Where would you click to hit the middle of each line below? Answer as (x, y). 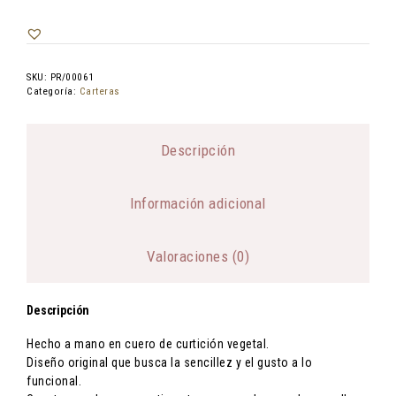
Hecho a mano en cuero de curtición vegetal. (148, 343)
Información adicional (198, 203)
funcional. (54, 381)
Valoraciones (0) (198, 256)
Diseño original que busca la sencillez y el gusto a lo (169, 362)
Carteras (99, 92)
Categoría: (53, 92)
